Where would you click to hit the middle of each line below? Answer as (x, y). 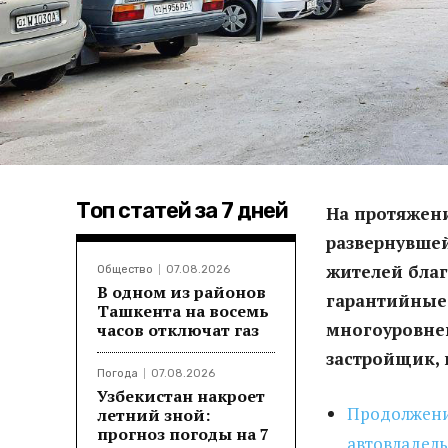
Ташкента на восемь (183, 310)
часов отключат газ (178, 329)
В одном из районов (181, 291)
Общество (125, 269)
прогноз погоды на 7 (183, 433)
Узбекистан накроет (181, 395)
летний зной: (153, 414)
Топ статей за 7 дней (182, 210)
